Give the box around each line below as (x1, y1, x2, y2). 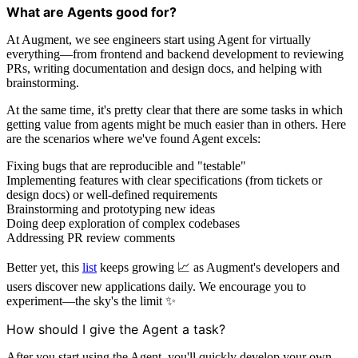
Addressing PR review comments (6, 230, 175, 245)
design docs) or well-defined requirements (6, 187, 217, 201)
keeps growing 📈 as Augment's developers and (97, 260, 340, 274)
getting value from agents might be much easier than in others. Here (6, 117, 346, 131)
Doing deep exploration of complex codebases (6, 216, 240, 230)
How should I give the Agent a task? (6, 320, 225, 337)
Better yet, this (6, 260, 82, 274)
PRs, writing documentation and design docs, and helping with (6, 61, 322, 75)
